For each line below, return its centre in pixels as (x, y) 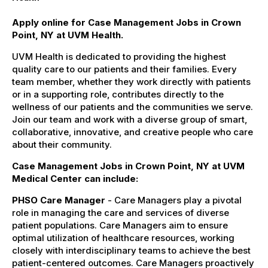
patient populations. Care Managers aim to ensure (120, 225)
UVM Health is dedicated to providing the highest (119, 56)
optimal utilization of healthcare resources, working (123, 237)
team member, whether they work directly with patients (131, 81)
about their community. (62, 144)
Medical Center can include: (75, 178)
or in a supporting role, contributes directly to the (118, 94)
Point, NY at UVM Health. (68, 35)
